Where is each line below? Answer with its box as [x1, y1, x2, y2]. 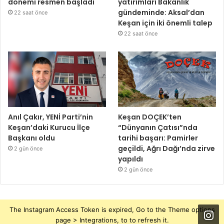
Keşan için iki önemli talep [118, 18, 213, 28]
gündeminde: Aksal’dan [118, 7, 205, 18]
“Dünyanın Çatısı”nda [118, 122, 198, 132]
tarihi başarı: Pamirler [118, 132, 198, 143]
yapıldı [118, 153, 143, 164]
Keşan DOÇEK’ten [118, 111, 182, 122]
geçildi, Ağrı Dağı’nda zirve [118, 143, 215, 153]
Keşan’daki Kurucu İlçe [8, 122, 90, 132]
